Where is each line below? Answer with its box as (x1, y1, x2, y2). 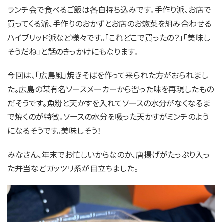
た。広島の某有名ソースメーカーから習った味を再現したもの (7, 83, 214, 95)
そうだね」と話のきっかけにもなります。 (7, 45, 138, 57)
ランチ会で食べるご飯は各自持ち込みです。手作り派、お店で (7, 3, 211, 16)
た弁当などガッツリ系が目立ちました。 (7, 162, 138, 174)
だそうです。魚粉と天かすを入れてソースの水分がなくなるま (7, 97, 210, 109)
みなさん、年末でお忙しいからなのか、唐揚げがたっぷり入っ (7, 148, 210, 161)
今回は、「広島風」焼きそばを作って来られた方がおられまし (7, 69, 208, 81)
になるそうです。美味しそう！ (7, 124, 101, 137)
